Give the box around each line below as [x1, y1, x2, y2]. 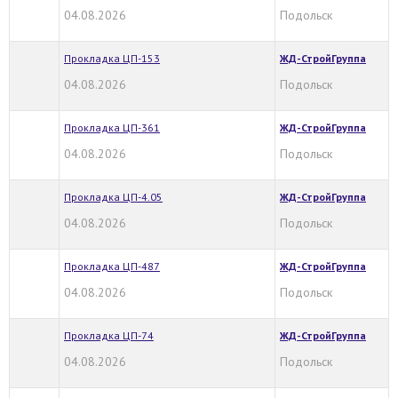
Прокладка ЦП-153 [64, 51, 160, 65]
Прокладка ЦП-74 [64, 328, 154, 342]
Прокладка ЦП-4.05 [64, 189, 163, 203]
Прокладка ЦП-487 [64, 259, 160, 273]
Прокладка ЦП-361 [64, 120, 160, 134]
